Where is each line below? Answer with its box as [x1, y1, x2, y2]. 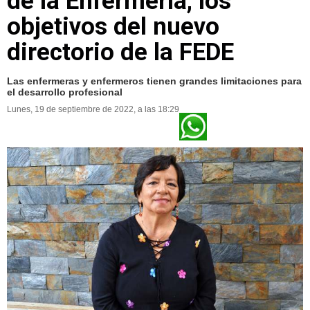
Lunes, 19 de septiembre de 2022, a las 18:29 [7, 104, 179, 114]
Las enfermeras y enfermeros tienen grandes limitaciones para [7, 75, 302, 86]
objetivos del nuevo [7, 12, 219, 41]
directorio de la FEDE [7, 37, 234, 66]
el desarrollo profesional [7, 86, 122, 98]
